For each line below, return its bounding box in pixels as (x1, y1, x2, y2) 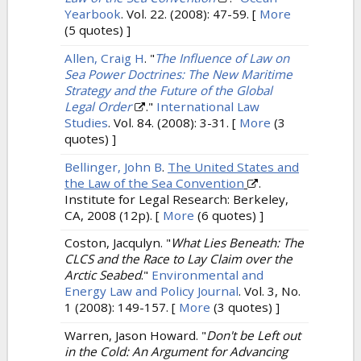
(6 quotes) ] (194, 206, 263, 223)
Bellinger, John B (64, 158, 162, 175)
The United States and (168, 158, 299, 175)
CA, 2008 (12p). (64, 206, 152, 223)
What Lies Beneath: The (171, 234, 304, 251)
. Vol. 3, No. (239, 283, 301, 300)
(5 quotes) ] (64, 21, 131, 38)
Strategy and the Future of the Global (64, 81, 272, 98)
